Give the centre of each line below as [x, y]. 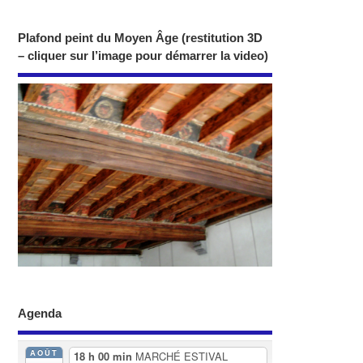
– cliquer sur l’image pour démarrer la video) [143, 56]
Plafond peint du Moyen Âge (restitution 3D [141, 38]
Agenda [40, 313]
